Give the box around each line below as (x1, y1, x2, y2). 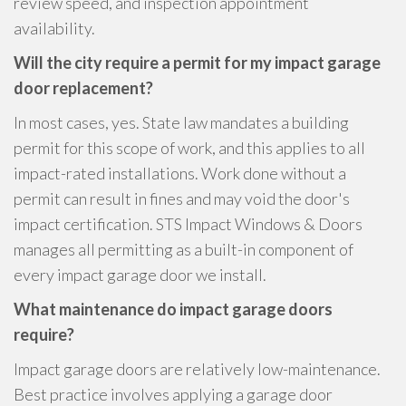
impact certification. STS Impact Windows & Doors (14, 214, 362, 234)
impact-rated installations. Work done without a (14, 163, 346, 183)
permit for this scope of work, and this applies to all (14, 138, 365, 158)
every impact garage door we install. (14, 265, 266, 285)
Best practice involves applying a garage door (14, 384, 333, 404)
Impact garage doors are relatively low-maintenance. (14, 359, 381, 379)
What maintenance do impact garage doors (14, 299, 333, 319)
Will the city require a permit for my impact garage (14, 53, 381, 72)
